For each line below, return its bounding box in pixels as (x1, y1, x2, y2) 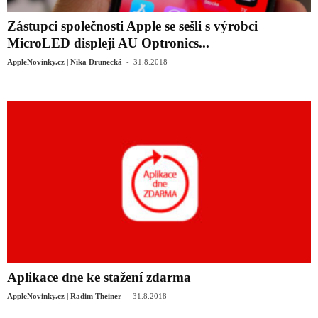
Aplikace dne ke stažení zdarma (7, 269, 191, 285)
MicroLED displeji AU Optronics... (7, 35, 209, 51)
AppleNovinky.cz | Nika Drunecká (7, 57, 122, 67)
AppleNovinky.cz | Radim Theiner (7, 291, 121, 300)
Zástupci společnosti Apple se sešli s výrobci (7, 18, 258, 34)
